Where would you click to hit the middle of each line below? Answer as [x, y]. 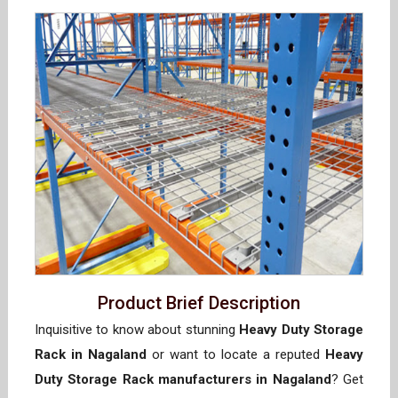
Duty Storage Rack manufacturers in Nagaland [183, 380]
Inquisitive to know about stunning [137, 330]
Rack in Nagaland [91, 355]
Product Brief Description [199, 303]
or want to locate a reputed [236, 355]
